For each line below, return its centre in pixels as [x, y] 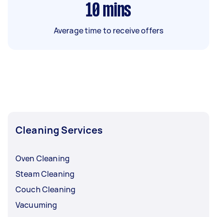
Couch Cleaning [46, 189]
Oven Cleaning [43, 158]
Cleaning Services [59, 130]
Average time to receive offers [108, 30]
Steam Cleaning [45, 174]
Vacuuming [37, 205]
